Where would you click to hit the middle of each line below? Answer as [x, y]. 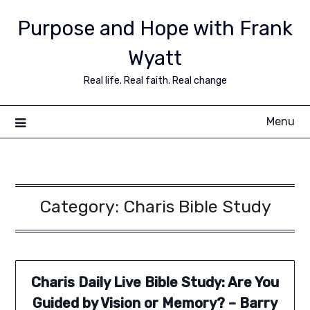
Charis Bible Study [197, 207]
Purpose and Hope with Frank [155, 28]
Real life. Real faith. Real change [155, 81]
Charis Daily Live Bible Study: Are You [155, 283]
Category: [81, 207]
